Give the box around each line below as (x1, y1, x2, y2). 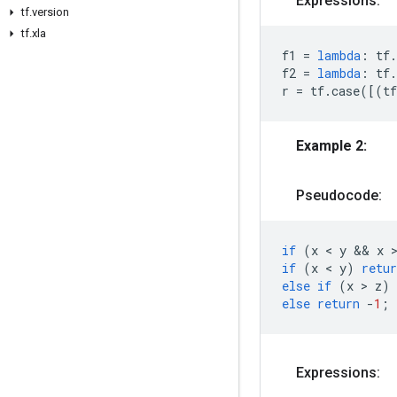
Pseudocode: (296, 187, 382, 204)
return (317, 295, 360, 312)
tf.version (21, 5, 69, 19)
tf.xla (21, 27, 46, 40)
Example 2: (296, 137, 367, 154)
